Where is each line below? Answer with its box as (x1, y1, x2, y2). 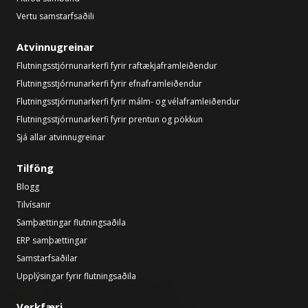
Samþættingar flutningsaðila (16, 216, 126, 228)
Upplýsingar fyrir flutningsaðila (16, 269, 136, 282)
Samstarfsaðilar (16, 252, 78, 264)
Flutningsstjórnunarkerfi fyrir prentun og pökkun (16, 113, 203, 125)
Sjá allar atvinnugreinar (16, 131, 105, 143)
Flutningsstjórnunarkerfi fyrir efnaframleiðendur (16, 77, 202, 89)
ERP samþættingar (16, 234, 87, 246)
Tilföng (16, 160, 54, 175)
